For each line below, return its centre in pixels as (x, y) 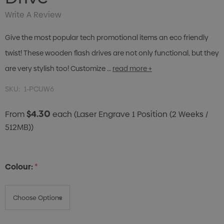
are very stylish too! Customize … (58, 69)
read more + (132, 69)
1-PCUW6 (39, 89)
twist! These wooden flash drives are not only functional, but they (112, 53)
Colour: (19, 167)
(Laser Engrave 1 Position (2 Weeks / (141, 114)
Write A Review (33, 15)
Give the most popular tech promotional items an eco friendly (107, 38)
